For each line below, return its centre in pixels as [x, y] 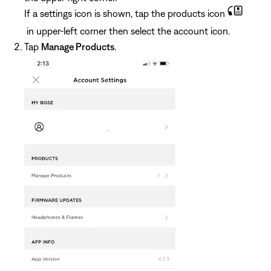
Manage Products [78, 47]
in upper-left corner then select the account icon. [127, 31]
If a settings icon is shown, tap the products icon [126, 13]
